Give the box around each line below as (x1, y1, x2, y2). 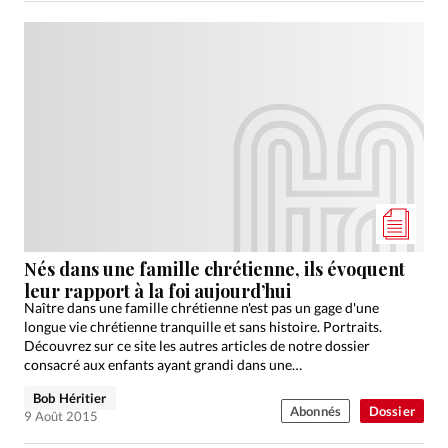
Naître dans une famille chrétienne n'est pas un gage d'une (24, 299, 379, 317)
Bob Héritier (33, 390, 107, 407)
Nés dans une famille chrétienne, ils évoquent (24, 257, 405, 282)
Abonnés (289, 403, 341, 420)
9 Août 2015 (24, 408, 98, 425)
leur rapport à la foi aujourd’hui (24, 279, 291, 304)
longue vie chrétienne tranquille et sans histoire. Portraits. (24, 318, 382, 336)
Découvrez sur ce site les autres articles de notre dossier (24, 337, 370, 355)
